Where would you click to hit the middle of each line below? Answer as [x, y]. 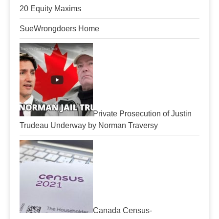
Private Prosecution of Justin [142, 114]
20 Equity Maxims [50, 9]
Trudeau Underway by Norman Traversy [89, 125]
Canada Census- [122, 210]
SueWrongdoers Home [59, 29]
